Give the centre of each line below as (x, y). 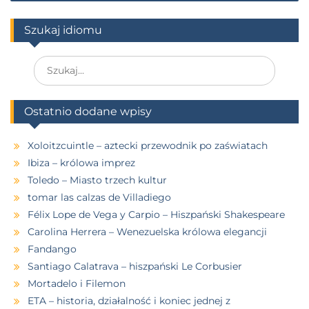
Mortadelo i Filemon (77, 283)
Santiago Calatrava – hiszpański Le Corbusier (135, 266)
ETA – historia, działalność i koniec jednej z (129, 300)
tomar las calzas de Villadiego (99, 197)
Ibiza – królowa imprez (81, 162)
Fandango (52, 249)
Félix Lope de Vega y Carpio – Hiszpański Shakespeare (156, 214)
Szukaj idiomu (63, 30)
